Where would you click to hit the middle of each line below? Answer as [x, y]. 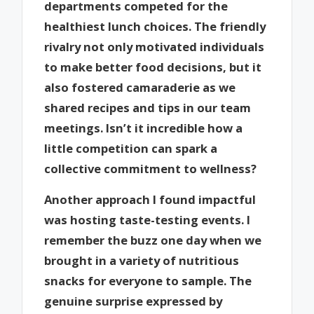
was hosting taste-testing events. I [148, 220]
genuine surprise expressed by [134, 301]
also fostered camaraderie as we [140, 87]
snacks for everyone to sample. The [148, 281]
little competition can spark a [131, 148]
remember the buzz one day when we [153, 240]
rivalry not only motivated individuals [155, 46]
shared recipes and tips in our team [148, 107]
